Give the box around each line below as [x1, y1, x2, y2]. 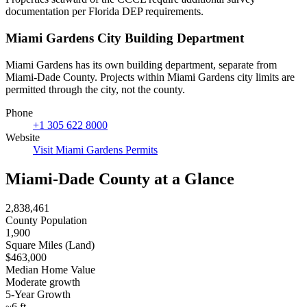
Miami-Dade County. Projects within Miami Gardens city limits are [5, 71, 295, 83]
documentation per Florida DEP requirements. [5, 5, 204, 18]
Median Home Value [5, 263, 95, 275]
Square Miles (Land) [5, 238, 95, 251]
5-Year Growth [5, 288, 71, 300]
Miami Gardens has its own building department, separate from [5, 58, 277, 71]
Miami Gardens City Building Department [5, 30, 244, 45]
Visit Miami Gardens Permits [33, 143, 158, 156]
